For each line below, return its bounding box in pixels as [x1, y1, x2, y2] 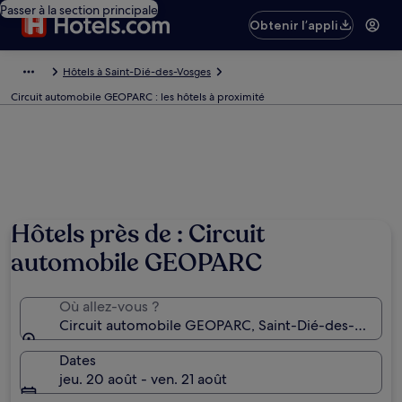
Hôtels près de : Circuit [11, 217, 265, 251]
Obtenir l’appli [249, 17, 339, 33]
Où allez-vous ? [59, 297, 159, 316]
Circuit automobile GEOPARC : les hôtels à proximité [11, 90, 265, 104]
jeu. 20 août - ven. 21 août [59, 370, 227, 389]
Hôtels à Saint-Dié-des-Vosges [63, 65, 211, 79]
